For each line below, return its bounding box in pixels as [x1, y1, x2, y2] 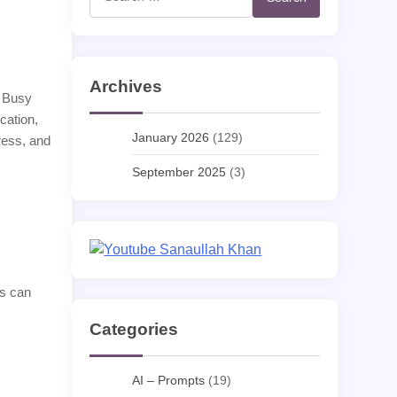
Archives [90, 77, 163, 96]
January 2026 [132, 130, 210, 144]
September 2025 [132, 165, 227, 179]
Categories [90, 320, 179, 339]
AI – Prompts [132, 373, 206, 387]
